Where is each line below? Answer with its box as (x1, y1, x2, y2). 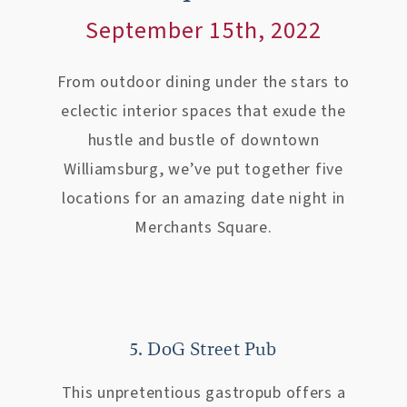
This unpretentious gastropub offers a (61, 382, 346, 404)
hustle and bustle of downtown (87, 129, 320, 152)
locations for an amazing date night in (61, 187, 346, 210)
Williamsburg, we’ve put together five (64, 158, 343, 181)
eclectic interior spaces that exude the (61, 100, 346, 123)
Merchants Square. (134, 216, 273, 239)
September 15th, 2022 (85, 14, 322, 47)
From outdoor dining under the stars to (56, 71, 351, 94)
